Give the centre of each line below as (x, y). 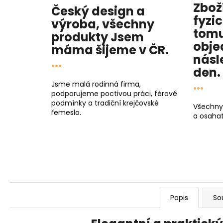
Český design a (98, 11)
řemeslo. (66, 113)
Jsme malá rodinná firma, (96, 84)
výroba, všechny (103, 24)
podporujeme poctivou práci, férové (114, 94)
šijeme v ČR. (131, 50)
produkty (81, 37)
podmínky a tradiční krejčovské (105, 103)
